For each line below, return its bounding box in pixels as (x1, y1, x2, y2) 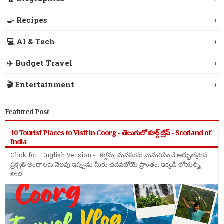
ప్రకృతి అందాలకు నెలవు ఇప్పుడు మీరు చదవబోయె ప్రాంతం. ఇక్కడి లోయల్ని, (10, 160, 202, 169)
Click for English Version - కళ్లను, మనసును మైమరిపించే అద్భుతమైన (10, 150, 207, 160)
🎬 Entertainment (7, 79, 74, 89)
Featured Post (5, 107, 49, 117)
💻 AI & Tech (7, 36, 55, 46)
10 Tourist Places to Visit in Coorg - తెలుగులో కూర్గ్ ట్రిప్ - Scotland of (10, 128, 211, 138)
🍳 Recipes (7, 14, 47, 25)
